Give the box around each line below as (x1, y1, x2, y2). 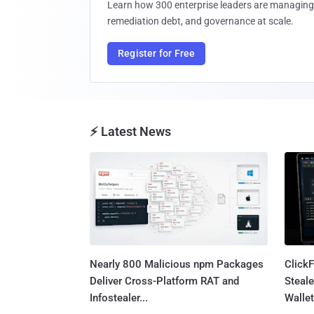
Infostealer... (90, 291, 148, 304)
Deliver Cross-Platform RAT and (90, 274, 239, 287)
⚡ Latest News (90, 124, 171, 139)
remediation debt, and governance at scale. (107, 15, 294, 27)
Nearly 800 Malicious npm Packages (90, 257, 264, 271)
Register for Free (118, 48, 196, 59)
